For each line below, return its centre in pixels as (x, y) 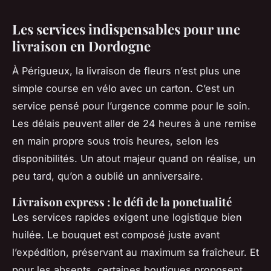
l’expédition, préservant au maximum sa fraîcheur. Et (135, 253)
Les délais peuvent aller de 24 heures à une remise (134, 124)
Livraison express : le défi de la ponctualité (122, 202)
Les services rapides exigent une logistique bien (127, 217)
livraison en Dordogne (81, 46)
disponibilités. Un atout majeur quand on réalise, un (134, 159)
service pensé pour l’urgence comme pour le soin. (131, 106)
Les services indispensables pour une (126, 29)
